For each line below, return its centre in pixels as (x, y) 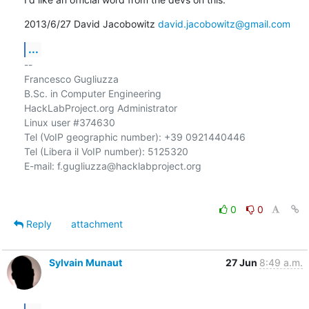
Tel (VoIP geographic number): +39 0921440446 (134, 137)
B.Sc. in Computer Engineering (92, 93)
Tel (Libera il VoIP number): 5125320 (106, 151)
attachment (97, 223)
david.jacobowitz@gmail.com (224, 23)
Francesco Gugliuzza (71, 79)
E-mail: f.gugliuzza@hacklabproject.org (112, 166)
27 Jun (242, 262)
